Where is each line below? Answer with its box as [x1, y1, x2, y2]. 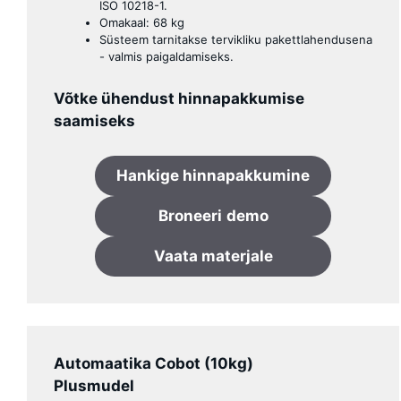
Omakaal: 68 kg [99, 14, 184, 30]
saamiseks [54, 112, 135, 131]
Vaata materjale [153, 246, 273, 265]
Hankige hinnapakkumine [116, 166, 310, 184]
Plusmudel [54, 376, 134, 395]
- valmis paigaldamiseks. [99, 48, 234, 64]
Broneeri [158, 206, 222, 225]
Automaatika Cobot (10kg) [54, 354, 253, 372]
